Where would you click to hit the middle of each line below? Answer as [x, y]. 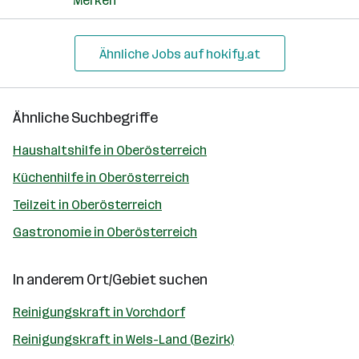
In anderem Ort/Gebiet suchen [110, 280]
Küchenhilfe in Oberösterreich [101, 177]
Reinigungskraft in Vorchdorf [99, 312]
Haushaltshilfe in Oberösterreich [110, 150]
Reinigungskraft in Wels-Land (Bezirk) [123, 339]
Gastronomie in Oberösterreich [105, 232]
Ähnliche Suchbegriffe [85, 118]
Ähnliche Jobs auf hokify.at [179, 54]
